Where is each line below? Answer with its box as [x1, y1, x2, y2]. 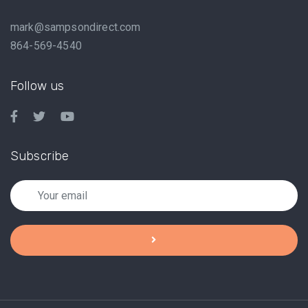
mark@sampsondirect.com [10, 20, 141, 34]
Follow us [10, 78, 65, 93]
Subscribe [10, 148, 69, 164]
